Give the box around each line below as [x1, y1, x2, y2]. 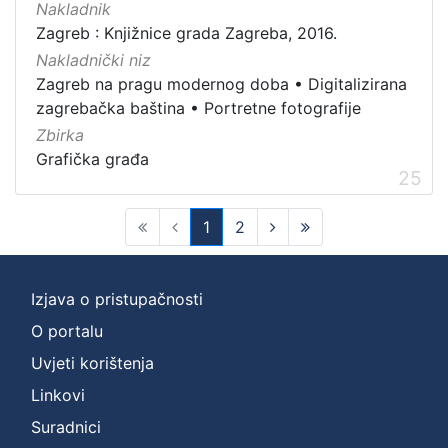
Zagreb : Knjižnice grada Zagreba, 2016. [36, 22, 337, 43]
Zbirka [36, 125, 84, 146]
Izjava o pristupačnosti [31, 289, 203, 310]
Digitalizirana [308, 73, 407, 94]
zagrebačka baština [36, 97, 185, 118]
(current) [190, 247, 256, 268]
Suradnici [31, 417, 101, 438]
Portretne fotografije [204, 97, 361, 118]
